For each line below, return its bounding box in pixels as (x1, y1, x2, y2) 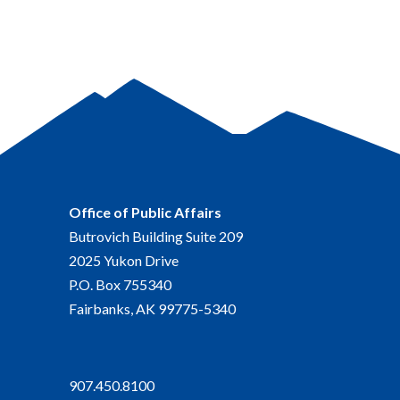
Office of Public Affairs (69, 203, 221, 221)
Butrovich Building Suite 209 (69, 227, 243, 245)
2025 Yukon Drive (69, 251, 179, 269)
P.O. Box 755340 (69, 275, 171, 293)
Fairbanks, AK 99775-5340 (69, 299, 236, 317)
